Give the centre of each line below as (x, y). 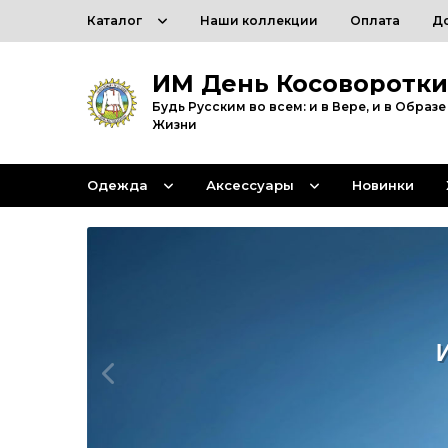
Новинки (383, 185)
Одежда (117, 185)
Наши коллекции (259, 20)
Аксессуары (250, 185)
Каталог (114, 20)
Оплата (375, 20)
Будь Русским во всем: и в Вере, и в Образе (298, 106)
